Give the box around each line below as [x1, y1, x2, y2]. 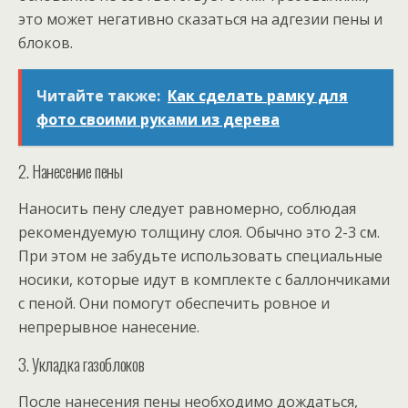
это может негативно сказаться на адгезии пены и [18, 8, 382, 29]
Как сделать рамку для [168, 85, 348, 106]
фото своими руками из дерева [36, 108, 280, 129]
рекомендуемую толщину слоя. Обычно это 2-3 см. [18, 221, 380, 242]
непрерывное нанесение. [18, 316, 199, 337]
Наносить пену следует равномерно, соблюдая [18, 198, 356, 219]
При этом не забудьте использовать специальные [18, 245, 382, 266]
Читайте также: [36, 85, 160, 106]
